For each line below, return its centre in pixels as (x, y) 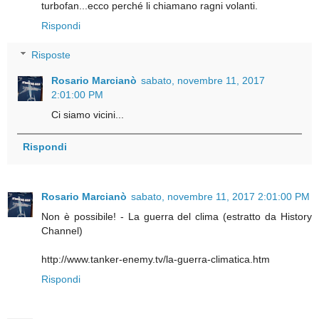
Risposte (51, 55)
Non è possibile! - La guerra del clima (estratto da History (177, 217)
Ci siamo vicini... (88, 115)
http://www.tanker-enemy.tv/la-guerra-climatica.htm (156, 260)
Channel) (62, 231)
